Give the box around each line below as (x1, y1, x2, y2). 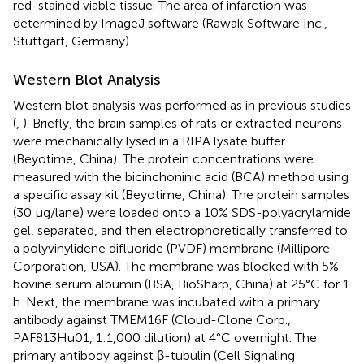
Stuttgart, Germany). (13, 33, 132, 50)
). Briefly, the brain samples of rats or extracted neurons (23, 115, 342, 132)
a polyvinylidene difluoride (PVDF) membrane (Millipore (13, 240, 330, 257)
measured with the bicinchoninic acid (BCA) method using (13, 169, 349, 185)
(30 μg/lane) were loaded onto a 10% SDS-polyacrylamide (13, 205, 351, 221)
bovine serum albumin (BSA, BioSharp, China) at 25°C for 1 (13, 276, 349, 292)
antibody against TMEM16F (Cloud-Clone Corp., (13, 312, 291, 328)
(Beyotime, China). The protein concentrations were (13, 151, 314, 167)
